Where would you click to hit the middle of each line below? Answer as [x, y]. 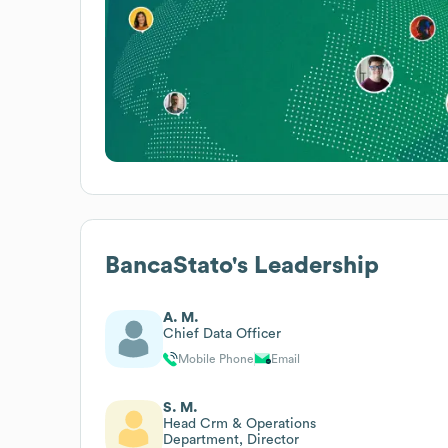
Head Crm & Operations [239, 423]
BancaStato [168, 265]
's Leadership [305, 265]
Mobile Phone [216, 358]
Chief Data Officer [222, 333]
